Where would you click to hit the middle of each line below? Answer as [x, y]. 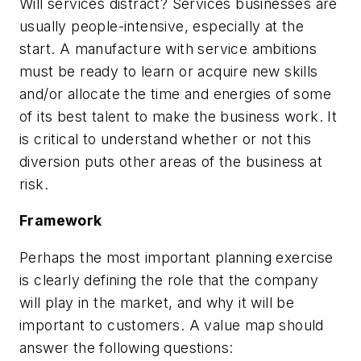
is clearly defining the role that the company [169, 280]
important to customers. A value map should [172, 325]
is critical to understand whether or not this [165, 139]
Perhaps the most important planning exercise [176, 257]
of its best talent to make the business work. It [178, 116]
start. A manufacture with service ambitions [168, 48]
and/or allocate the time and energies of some [175, 93]
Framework [61, 221]
